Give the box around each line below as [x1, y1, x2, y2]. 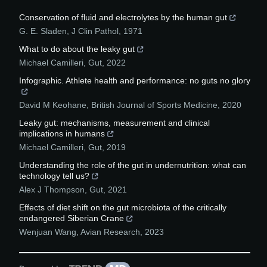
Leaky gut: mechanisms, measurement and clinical [19, 118, 210, 128]
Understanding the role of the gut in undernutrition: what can [19, 160, 246, 170]
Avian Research [80, 227, 140, 237]
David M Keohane [19, 100, 86, 110]
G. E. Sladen [19, 26, 67, 36]
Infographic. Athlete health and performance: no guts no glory [19, 76, 250, 85]
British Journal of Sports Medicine [91, 100, 218, 110]
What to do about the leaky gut [19, 44, 135, 54]
